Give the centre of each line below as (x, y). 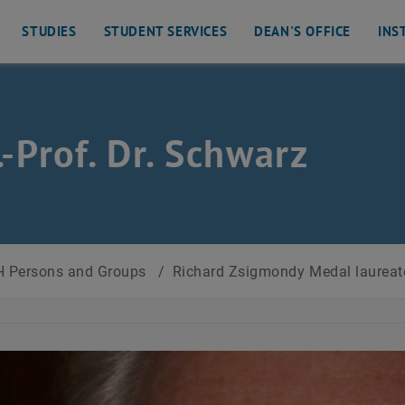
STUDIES (49, 31)
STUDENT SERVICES (165, 31)
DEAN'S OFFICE (302, 31)
